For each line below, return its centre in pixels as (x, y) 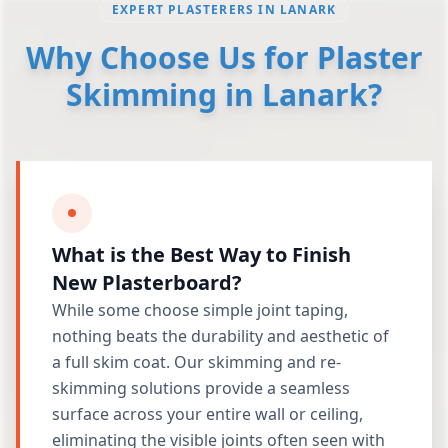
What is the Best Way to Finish (201, 254)
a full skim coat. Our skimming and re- (196, 362)
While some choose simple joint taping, (200, 310)
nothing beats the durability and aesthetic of (220, 336)
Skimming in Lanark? (224, 94)
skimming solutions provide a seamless (201, 388)
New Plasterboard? (147, 282)
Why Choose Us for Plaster (224, 57)
